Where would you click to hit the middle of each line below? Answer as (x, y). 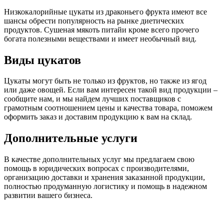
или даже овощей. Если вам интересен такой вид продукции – (111, 90)
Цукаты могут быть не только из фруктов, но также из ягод (105, 81)
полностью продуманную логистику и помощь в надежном (105, 186)
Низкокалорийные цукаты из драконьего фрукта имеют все (105, 11)
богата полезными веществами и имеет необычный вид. (100, 38)
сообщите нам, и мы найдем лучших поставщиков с (92, 99)
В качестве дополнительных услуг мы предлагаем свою (99, 159)
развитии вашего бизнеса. (48, 195)
